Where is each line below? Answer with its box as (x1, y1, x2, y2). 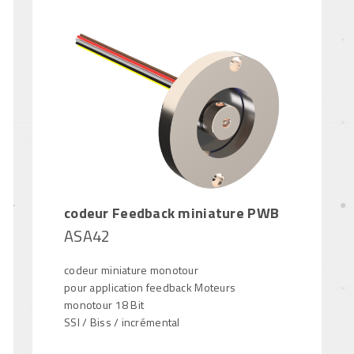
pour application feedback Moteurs (64, 279, 236, 296)
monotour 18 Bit (64, 296, 145, 314)
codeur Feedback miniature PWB (64, 201, 280, 224)
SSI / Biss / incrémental (64, 314, 180, 331)
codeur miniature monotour (64, 262, 198, 279)
